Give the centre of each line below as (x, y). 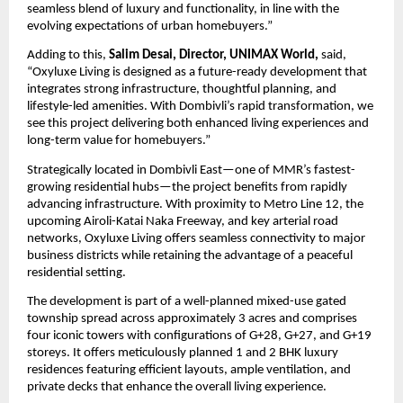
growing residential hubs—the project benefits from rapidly (187, 187)
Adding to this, (68, 56)
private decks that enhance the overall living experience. (177, 388)
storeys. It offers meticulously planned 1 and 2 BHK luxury (183, 354)
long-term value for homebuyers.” (119, 141)
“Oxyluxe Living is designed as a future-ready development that (197, 73)
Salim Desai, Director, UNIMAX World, (214, 56)
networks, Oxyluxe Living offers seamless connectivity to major (196, 238)
